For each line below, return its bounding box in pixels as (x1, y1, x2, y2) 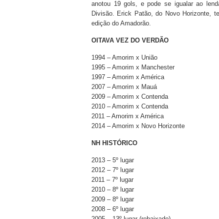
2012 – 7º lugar (91, 166, 134, 174)
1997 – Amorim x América (91, 73, 164, 81)
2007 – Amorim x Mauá (91, 83, 157, 90)
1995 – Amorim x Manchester (91, 64, 175, 71)
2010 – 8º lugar (91, 186, 134, 193)
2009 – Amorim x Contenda (91, 93, 168, 100)
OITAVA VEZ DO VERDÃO (91, 37, 169, 44)
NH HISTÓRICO (91, 139, 137, 147)
